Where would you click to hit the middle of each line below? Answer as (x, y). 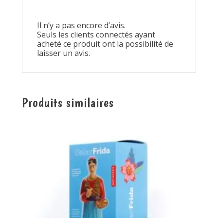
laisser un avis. (63, 53)
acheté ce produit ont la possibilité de (105, 44)
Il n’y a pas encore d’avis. (81, 26)
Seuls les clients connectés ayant (96, 35)
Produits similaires (68, 103)
